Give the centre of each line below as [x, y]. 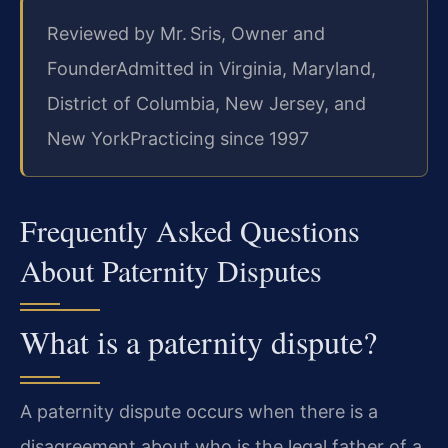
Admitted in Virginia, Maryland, [246, 68]
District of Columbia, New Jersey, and [206, 103]
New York [88, 138]
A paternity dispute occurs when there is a [199, 411]
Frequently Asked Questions [190, 229]
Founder [81, 68]
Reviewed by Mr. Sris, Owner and [186, 33]
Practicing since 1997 [219, 138]
